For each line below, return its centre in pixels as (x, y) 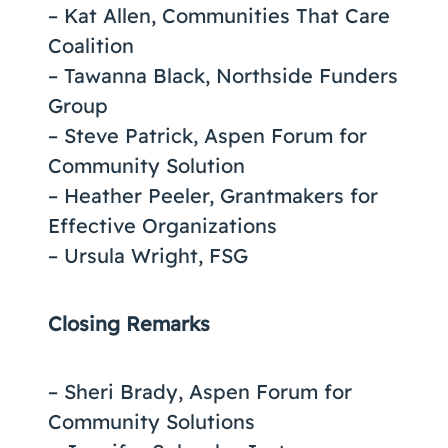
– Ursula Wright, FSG (148, 255)
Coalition (91, 45)
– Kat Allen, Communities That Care (219, 15)
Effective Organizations (162, 225)
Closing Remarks (129, 323)
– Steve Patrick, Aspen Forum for (207, 135)
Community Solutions (151, 421)
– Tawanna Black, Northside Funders (223, 75)
